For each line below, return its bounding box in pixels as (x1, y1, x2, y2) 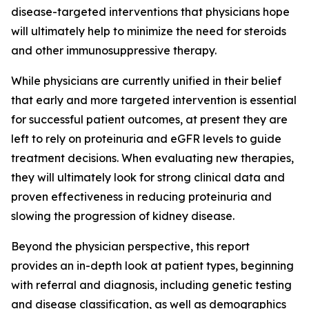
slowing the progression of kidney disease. (11, 209, 237, 223)
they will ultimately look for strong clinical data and (11, 170, 285, 184)
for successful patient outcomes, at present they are (11, 112, 288, 126)
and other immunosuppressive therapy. (11, 43, 219, 57)
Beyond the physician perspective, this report (11, 239, 250, 253)
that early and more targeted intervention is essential (11, 93, 297, 107)
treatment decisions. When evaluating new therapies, (11, 151, 294, 165)
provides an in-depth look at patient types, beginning (11, 259, 294, 272)
